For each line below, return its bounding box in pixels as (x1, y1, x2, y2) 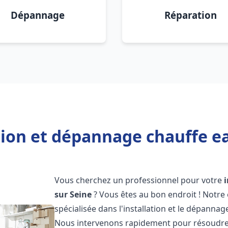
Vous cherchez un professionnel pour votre (54, 175, 224, 186)
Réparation (164, 9, 217, 21)
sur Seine (54, 189, 92, 200)
